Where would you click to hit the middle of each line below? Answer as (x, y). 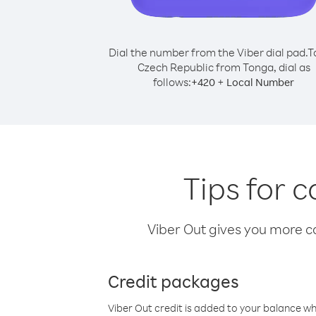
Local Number (260, 82)
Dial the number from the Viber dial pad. (208, 52)
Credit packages (174, 281)
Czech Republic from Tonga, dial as (224, 67)
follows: (172, 82)
